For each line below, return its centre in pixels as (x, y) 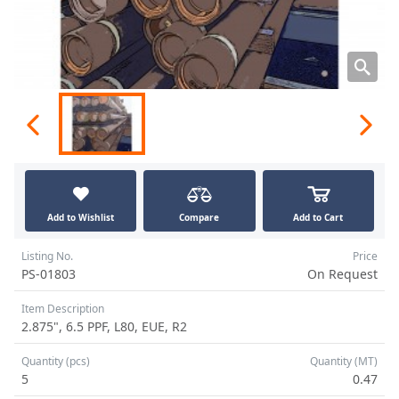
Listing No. (47, 256)
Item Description (63, 309)
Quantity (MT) (344, 361)
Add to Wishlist (81, 217)
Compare (199, 217)
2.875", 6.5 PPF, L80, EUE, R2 (104, 326)
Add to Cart (318, 217)
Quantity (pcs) (56, 361)
